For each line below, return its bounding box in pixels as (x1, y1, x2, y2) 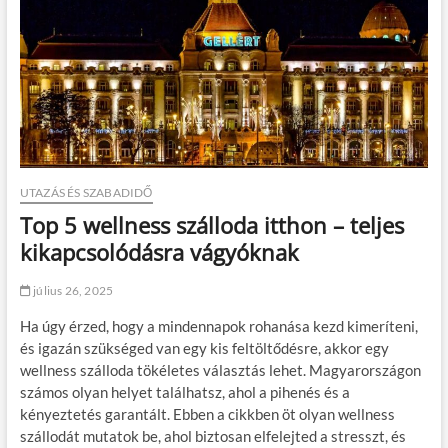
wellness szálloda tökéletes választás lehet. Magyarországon (19, 360, 421, 379)
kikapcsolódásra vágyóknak (19, 236, 299, 267)
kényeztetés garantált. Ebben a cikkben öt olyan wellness (19, 404, 395, 423)
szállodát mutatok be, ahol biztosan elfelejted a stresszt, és (19, 426, 406, 445)
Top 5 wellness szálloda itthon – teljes (19, 209, 404, 240)
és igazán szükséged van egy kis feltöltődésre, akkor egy (19, 338, 389, 357)
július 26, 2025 (30, 282, 114, 298)
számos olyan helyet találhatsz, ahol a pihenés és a (19, 382, 350, 401)
